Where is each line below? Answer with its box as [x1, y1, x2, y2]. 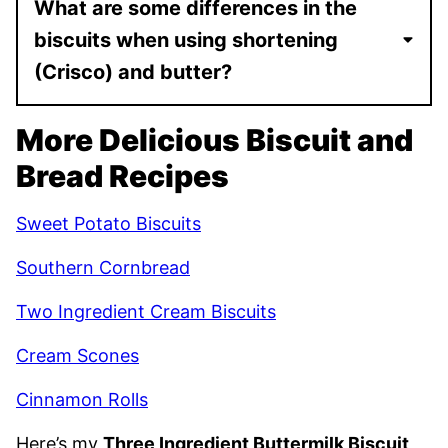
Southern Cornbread [16, 256, 190, 278]
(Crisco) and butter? [34, 59, 232, 84]
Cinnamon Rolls [16, 388, 148, 410]
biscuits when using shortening [34, 27, 338, 52]
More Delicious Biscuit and [16, 121, 413, 158]
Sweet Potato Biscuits [16, 212, 201, 234]
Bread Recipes [16, 157, 229, 194]
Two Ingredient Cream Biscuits [16, 300, 276, 322]
